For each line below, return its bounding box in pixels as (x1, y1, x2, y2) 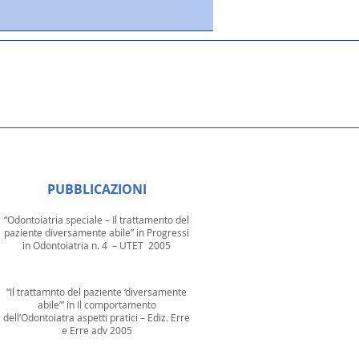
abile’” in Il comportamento (37, 298, 156, 311)
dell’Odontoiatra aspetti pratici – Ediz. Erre (3, 311, 190, 324)
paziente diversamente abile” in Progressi (4, 226, 189, 239)
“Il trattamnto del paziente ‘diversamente (6, 285, 187, 298)
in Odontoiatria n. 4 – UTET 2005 (22, 239, 171, 252)
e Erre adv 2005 (61, 324, 132, 337)
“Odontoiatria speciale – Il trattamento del (4, 213, 189, 226)
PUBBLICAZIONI (46, 180, 147, 198)
